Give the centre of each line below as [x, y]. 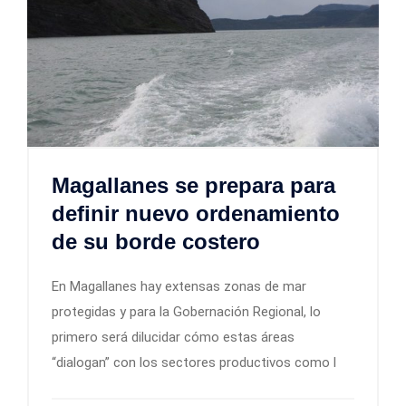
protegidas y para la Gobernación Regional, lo [186, 312]
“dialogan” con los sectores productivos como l [194, 363]
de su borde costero [156, 242]
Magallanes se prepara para [193, 186]
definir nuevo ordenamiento [196, 214]
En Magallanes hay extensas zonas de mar [179, 287]
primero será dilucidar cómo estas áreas [173, 338]
